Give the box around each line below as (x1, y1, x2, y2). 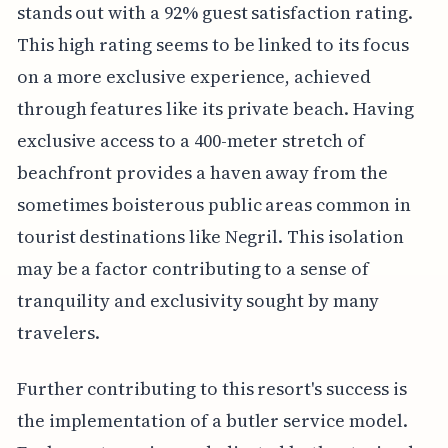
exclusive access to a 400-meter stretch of (16, 127, 365, 153)
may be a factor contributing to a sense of (16, 255, 369, 281)
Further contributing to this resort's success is (16, 375, 407, 401)
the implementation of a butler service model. (16, 407, 408, 433)
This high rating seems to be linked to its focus (16, 31, 409, 57)
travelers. (16, 319, 101, 345)
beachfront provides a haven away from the (16, 159, 388, 185)
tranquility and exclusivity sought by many (16, 287, 379, 313)
